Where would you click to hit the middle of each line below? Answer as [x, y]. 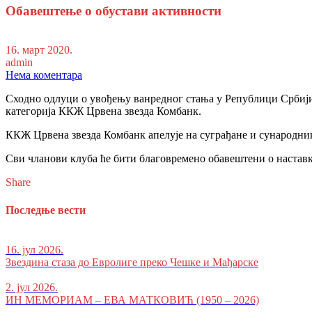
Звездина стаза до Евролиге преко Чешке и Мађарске [132, 262]
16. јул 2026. [34, 249]
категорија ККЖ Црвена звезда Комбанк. [103, 111]
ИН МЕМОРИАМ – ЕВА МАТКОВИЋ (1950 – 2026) [132, 299]
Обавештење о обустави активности [114, 10]
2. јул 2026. [32, 287]
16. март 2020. [39, 50]
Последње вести [46, 210]
